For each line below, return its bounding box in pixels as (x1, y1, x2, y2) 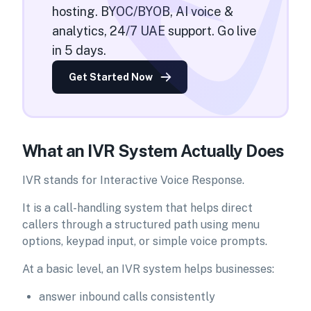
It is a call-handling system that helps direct (22, 201, 253, 215)
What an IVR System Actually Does (22, 141, 285, 160)
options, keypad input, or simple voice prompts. (22, 235, 267, 248)
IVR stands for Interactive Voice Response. (22, 174, 244, 187)
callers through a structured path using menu (22, 218, 260, 231)
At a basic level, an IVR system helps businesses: (22, 262, 274, 276)
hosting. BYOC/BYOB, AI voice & (52, 4, 233, 19)
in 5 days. (52, 43, 106, 58)
